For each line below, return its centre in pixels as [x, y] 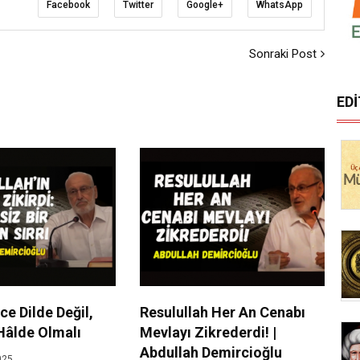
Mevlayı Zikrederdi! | [208, 333]
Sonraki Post [283, 53]
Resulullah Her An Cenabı [222, 313]
